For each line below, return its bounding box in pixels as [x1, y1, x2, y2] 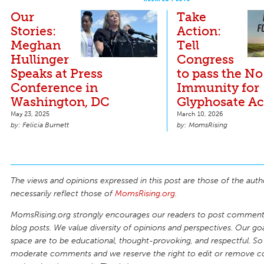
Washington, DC [11, 94, 110, 109]
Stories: [11, 23, 56, 38]
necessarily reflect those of [11, 188, 115, 199]
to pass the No [177, 65, 263, 81]
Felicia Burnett [22, 120, 69, 129]
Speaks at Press [11, 65, 103, 81]
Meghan [11, 37, 61, 52]
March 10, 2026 [177, 109, 223, 118]
